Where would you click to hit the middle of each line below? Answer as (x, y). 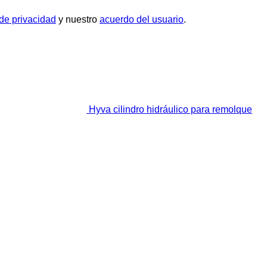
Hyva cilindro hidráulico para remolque (170, 109)
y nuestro (78, 19)
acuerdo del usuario (142, 19)
